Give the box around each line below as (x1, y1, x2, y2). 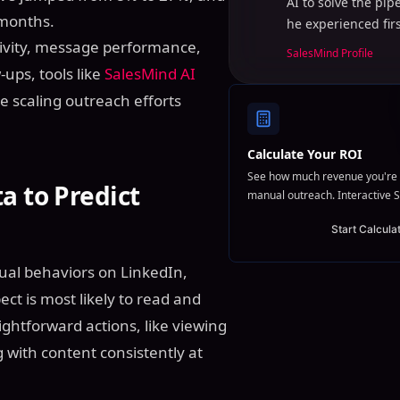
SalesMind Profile (287, 46, 373, 61)
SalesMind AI (104, 63, 196, 84)
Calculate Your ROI (247, 146, 362, 162)
